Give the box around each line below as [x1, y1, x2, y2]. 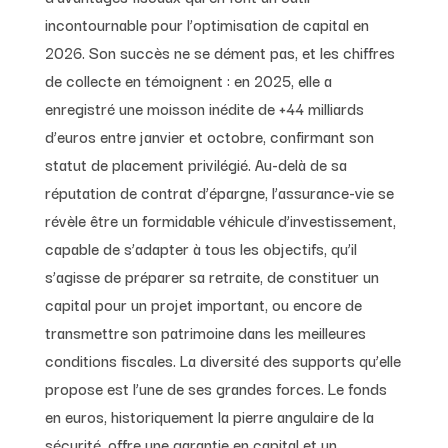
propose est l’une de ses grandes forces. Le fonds [44, 375, 387, 400]
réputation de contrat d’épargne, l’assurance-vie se [44, 179, 394, 204]
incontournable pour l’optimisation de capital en [44, 11, 369, 36]
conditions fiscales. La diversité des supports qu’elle [44, 347, 401, 372]
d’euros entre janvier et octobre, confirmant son [44, 123, 374, 148]
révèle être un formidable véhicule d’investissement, [44, 207, 396, 232]
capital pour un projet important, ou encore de [44, 291, 362, 316]
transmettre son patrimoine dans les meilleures [44, 319, 366, 344]
